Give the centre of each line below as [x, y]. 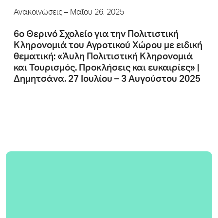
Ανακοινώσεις [38, 13]
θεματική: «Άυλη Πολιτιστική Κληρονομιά [103, 57]
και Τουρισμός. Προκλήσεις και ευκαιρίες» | [107, 68]
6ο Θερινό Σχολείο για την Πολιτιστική [96, 35]
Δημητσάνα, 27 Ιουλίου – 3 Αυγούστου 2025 [107, 80]
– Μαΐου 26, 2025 [93, 13]
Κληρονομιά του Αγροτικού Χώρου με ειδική [108, 46]
